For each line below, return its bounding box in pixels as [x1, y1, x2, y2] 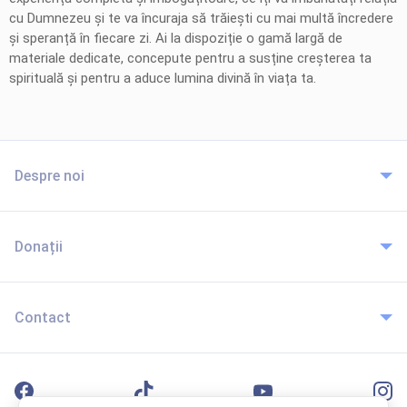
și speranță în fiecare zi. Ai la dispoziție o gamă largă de [9, 30, 342, 46]
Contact [15, 309, 71, 326]
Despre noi [15, 167, 84, 184]
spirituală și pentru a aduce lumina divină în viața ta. [9, 70, 316, 86]
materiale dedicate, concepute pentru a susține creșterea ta [9, 50, 372, 66]
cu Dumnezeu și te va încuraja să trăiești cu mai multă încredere [9, 10, 393, 26]
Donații [15, 238, 63, 255]
